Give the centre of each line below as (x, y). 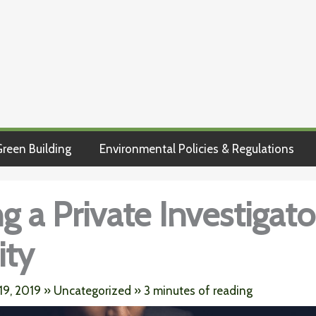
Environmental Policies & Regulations (197, 149)
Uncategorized (92, 291)
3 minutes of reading (198, 291)
